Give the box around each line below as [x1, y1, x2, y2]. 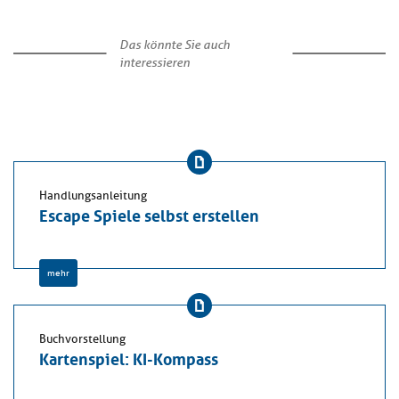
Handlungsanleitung [39, 189, 147, 204]
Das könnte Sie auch [118, 37, 230, 53]
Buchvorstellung [39, 332, 126, 347]
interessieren [118, 54, 190, 71]
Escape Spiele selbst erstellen [39, 201, 259, 227]
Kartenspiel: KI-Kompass [39, 345, 218, 370]
